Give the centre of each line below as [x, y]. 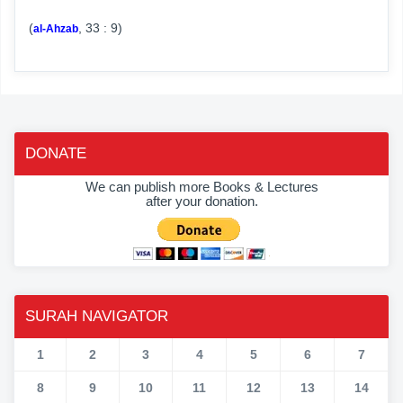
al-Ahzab [56, 28]
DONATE [56, 153]
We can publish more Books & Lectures [201, 186]
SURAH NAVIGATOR [97, 316]
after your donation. [201, 201]
